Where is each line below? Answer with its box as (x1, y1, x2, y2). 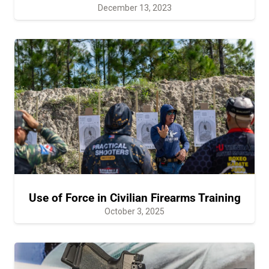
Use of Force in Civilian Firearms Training (28, 190, 241, 205)
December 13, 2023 (97, 2, 172, 13)
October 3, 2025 (104, 206, 165, 216)
